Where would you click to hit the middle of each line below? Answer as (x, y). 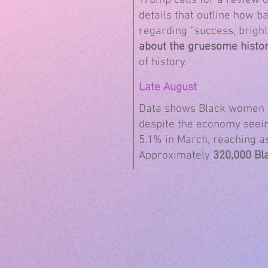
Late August (168, 88)
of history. (164, 63)
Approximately (176, 156)
